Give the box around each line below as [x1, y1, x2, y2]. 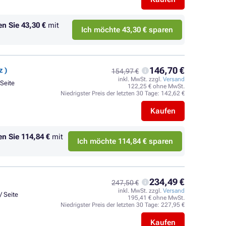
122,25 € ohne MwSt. [128, 83, 185, 90]
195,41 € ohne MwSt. [128, 194, 185, 201]
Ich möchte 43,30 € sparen [81, 25, 173, 34]
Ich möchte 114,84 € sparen [77, 137, 173, 146]
